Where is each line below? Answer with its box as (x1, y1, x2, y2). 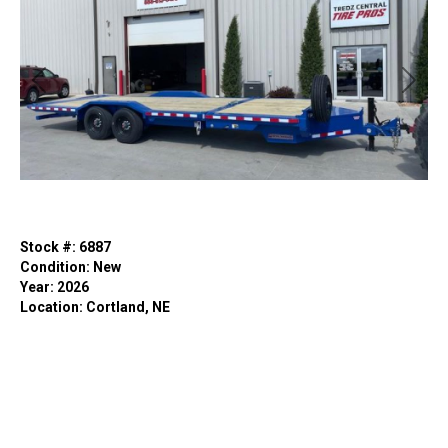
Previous (49, 81, 113, 99)
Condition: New (20, 259, 121, 276)
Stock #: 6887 (20, 239, 111, 256)
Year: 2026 (20, 279, 89, 296)
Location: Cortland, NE (20, 299, 170, 316)
